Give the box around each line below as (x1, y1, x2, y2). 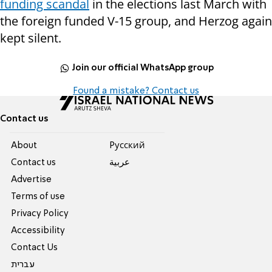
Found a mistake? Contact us (73, 86, 199, 97)
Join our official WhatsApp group (72, 63, 214, 72)
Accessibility (11, 226, 66, 236)
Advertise (11, 175, 52, 185)
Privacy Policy (11, 209, 69, 219)
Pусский (109, 141, 145, 151)
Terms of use (11, 192, 66, 202)
